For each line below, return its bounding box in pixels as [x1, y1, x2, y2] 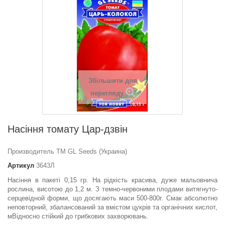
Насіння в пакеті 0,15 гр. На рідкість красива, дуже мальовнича [8, 176, 217, 184]
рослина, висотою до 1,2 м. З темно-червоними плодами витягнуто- [8, 185, 217, 193]
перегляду [90, 89, 124, 97]
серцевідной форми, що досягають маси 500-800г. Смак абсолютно [8, 194, 217, 202]
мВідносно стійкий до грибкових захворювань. [8, 212, 149, 220]
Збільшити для [88, 77, 137, 85]
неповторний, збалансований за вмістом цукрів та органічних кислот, [8, 203, 217, 211]
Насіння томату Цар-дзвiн [8, 124, 128, 135]
